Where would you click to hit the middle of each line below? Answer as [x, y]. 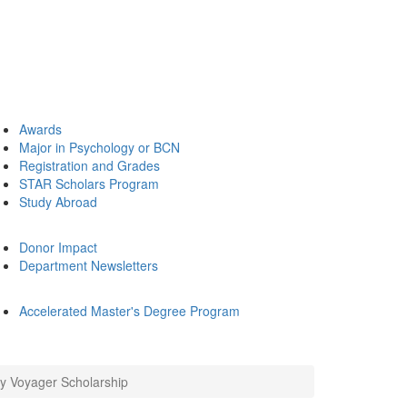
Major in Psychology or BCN [99, 147]
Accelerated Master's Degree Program [129, 311]
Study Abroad [58, 202]
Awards [40, 129]
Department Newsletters [89, 265]
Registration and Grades [89, 165]
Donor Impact [58, 247]
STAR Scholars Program [89, 184]
